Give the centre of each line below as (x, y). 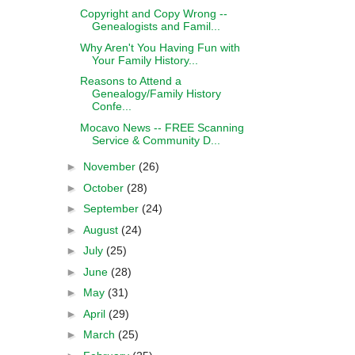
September (112, 208)
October (105, 187)
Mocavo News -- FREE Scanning (162, 127)
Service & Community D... (156, 140)
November (111, 166)
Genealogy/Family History (156, 94)
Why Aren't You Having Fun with (160, 47)
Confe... (111, 106)
